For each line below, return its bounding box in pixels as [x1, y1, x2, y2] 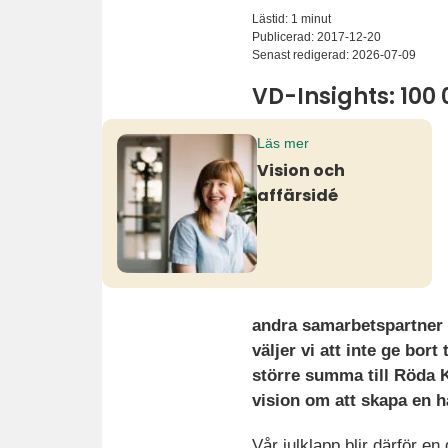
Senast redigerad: [252, 47, 352, 62]
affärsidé [256, 183, 338, 207]
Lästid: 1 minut [252, 11, 331, 26]
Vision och [256, 158, 345, 182]
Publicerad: [252, 29, 317, 44]
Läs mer [256, 135, 309, 151]
